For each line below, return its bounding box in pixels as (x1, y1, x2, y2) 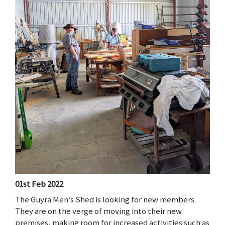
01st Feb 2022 (15, 178, 63, 189)
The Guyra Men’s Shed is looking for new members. (15, 193, 196, 205)
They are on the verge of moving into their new (15, 205, 182, 216)
